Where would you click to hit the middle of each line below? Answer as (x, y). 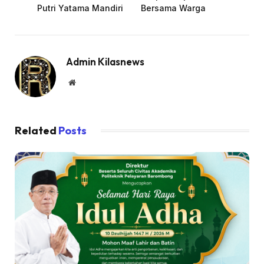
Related (37, 131)
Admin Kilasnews (105, 62)
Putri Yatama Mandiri (80, 8)
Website (88, 82)
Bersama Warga (173, 8)
